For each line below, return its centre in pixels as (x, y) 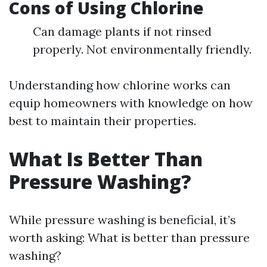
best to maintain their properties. (103, 121)
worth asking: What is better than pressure (129, 237)
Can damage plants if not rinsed (122, 31)
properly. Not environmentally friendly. (142, 49)
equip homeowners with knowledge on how (131, 103)
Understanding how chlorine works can (120, 85)
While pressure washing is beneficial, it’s (122, 220)
